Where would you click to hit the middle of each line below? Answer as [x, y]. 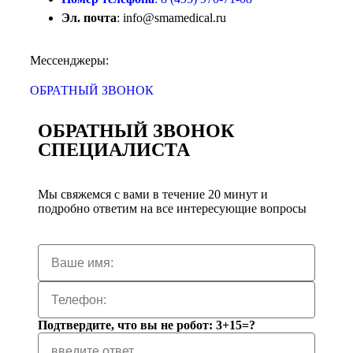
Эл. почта [89, 18]
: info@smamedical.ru [171, 18]
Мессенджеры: [69, 61]
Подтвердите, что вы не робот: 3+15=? [147, 325]
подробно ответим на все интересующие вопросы [172, 209]
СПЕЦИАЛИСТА [114, 150]
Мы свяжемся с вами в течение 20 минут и [153, 195]
